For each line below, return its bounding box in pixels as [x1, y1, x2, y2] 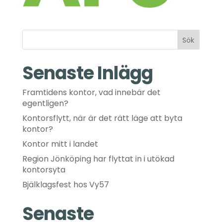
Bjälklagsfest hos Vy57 [22, 179, 109, 190]
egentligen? [22, 98, 68, 109]
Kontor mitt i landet [22, 138, 98, 150]
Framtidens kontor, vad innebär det [22, 87, 161, 98]
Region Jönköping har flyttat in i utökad [22, 153, 174, 165]
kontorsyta [22, 164, 65, 175]
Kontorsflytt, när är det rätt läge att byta [22, 112, 182, 124]
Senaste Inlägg [22, 60, 153, 86]
